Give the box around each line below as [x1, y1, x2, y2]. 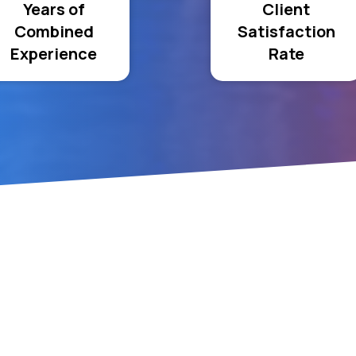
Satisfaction [237, 21, 335, 42]
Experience [10, 43, 98, 64]
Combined [14, 21, 94, 42]
